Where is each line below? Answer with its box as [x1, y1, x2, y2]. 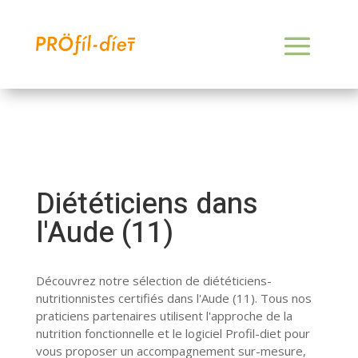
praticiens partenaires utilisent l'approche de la [35, 308, 292, 324]
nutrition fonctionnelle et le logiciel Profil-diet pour [35, 325, 310, 341]
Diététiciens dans [35, 183, 258, 225]
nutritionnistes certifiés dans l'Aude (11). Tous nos [35, 290, 312, 306]
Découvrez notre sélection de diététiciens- [35, 272, 272, 288]
